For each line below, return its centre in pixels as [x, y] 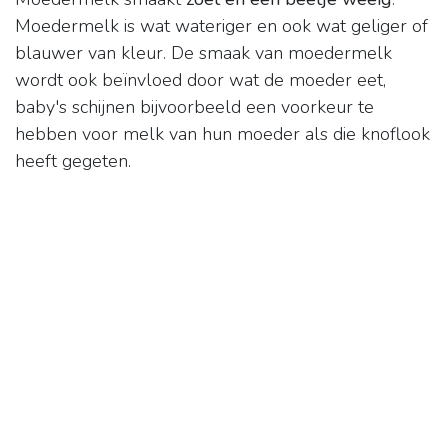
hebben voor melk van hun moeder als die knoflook [222, 134]
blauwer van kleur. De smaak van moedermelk [203, 53]
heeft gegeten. [73, 161]
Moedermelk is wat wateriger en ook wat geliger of [221, 26]
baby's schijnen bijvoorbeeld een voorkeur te [194, 107]
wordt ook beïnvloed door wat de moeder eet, [200, 80]
